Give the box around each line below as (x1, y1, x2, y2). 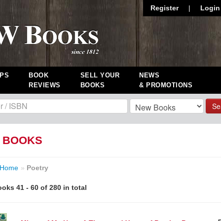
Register (150, 4, 179, 12)
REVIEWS (29, 81, 61, 89)
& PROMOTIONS (139, 81, 192, 89)
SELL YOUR (80, 72, 119, 79)
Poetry (27, 164, 48, 172)
